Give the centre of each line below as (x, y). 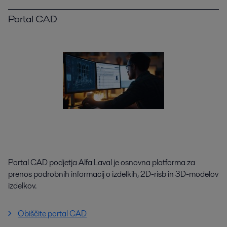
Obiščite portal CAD (52, 214)
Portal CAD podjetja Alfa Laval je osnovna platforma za (102, 162)
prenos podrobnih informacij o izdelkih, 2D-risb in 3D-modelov (113, 174)
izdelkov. (22, 186)
